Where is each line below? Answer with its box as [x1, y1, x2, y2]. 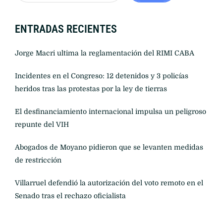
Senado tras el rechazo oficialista [15, 191, 126, 200]
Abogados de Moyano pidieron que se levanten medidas [15, 143, 203, 151]
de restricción [15, 156, 61, 164]
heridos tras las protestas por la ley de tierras [15, 84, 167, 93]
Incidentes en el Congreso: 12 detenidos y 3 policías [15, 71, 188, 80]
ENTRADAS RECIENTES [15, 22, 117, 35]
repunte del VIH [15, 120, 69, 128]
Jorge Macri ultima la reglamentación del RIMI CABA [15, 49, 194, 57]
